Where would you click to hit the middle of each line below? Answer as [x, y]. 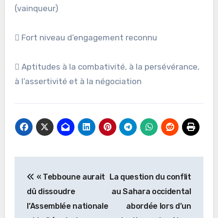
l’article [41, 206]
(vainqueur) [36, 9]
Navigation [55, 166]
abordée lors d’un [159, 206]
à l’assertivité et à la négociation [78, 82]
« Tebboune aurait [70, 177]
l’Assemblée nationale [68, 206]
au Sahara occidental [151, 191]
